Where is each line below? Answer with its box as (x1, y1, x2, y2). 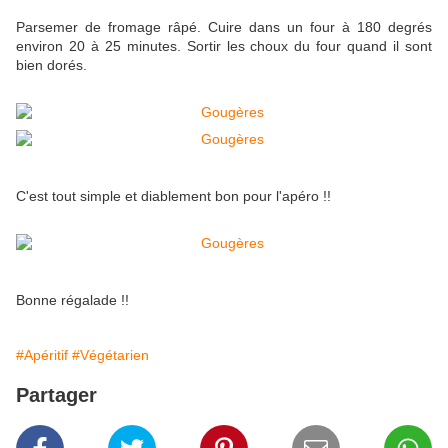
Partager (16, 384, 97, 407)
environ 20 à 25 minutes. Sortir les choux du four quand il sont (16, 38, 432, 55)
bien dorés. (16, 57, 87, 74)
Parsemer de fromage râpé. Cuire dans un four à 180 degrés (16, 19, 432, 36)
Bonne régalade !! (16, 292, 129, 309)
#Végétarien (72, 347, 149, 364)
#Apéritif (16, 347, 68, 364)
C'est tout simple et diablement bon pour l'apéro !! (16, 188, 331, 205)
